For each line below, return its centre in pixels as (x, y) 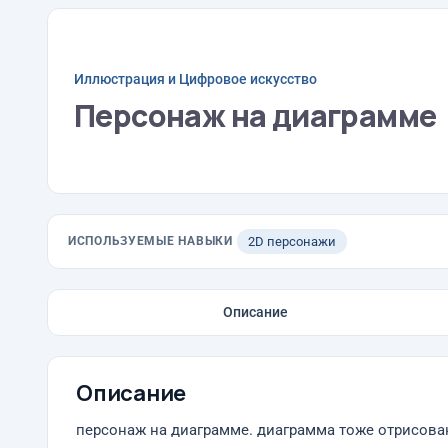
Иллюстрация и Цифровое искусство (195, 78)
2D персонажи (291, 241)
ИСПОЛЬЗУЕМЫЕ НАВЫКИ (150, 241)
